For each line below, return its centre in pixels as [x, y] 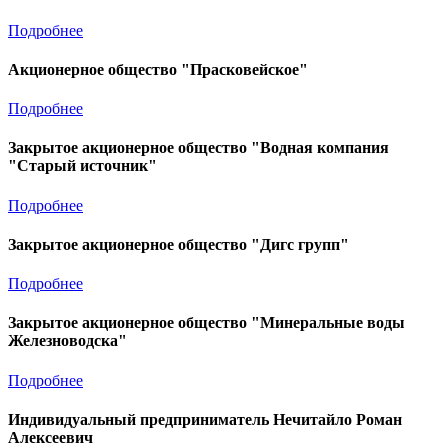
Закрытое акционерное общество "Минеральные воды [206, 323]
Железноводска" [67, 341]
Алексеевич [50, 437]
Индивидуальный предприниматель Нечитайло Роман [205, 419]
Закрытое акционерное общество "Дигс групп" [178, 244]
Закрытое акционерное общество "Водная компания [198, 148]
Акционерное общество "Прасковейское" [158, 69]
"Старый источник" [82, 166]
